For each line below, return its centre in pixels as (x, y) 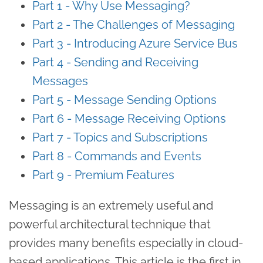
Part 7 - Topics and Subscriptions (120, 137)
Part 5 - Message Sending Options (124, 100)
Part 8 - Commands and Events (117, 156)
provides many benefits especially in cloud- (126, 243)
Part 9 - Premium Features (103, 175)
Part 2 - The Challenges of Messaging (134, 24)
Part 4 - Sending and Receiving (115, 62)
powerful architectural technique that (110, 224)
